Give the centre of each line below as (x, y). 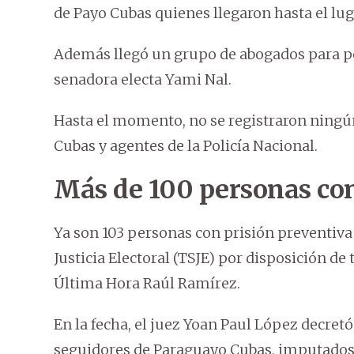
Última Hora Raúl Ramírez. (147, 284)
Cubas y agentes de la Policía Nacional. (186, 146)
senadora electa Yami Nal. (143, 80)
